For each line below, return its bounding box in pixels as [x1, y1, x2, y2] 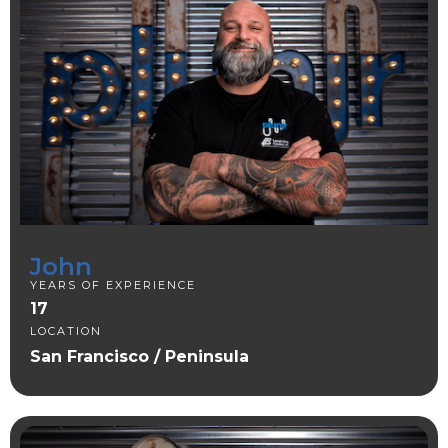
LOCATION [30, 323, 107, 338]
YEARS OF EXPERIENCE [30, 277, 196, 292]
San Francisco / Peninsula [30, 346, 249, 366]
